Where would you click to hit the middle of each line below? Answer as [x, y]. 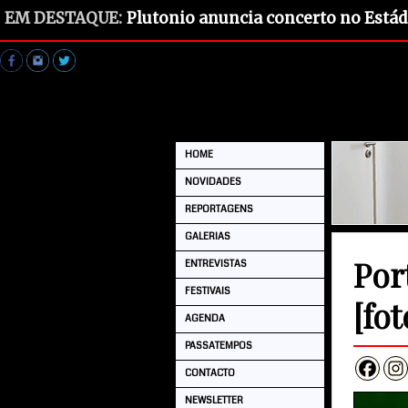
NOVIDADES [213, 182]
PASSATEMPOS [219, 346]
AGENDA [205, 318]
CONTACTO [210, 373]
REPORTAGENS [219, 209]
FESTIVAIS [208, 291]
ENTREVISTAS [216, 264]
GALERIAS [208, 236]
